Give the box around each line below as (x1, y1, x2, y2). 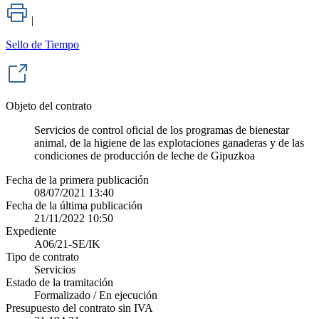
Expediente (6, 225, 56, 238)
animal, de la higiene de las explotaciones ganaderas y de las (34, 137, 304, 150)
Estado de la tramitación (6, 276, 113, 289)
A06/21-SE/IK (34, 238, 100, 251)
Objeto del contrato (6, 100, 92, 113)
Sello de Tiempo (6, 38, 79, 51)
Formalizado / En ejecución (34, 289, 157, 302)
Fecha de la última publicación (6, 199, 142, 212)
